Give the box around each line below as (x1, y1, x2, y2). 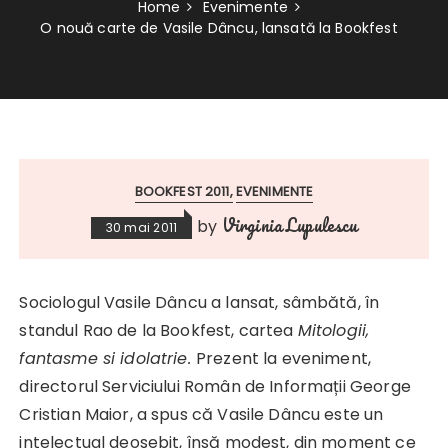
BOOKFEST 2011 (134, 181, 230, 201)
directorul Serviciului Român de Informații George (19, 374, 411, 398)
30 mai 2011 (105, 218, 178, 236)
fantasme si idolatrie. (19, 346, 196, 370)
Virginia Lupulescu (221, 210, 358, 239)
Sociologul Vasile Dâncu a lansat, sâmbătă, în (19, 290, 380, 314)
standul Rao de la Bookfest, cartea (19, 318, 298, 342)
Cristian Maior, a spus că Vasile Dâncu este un (19, 402, 384, 426)
